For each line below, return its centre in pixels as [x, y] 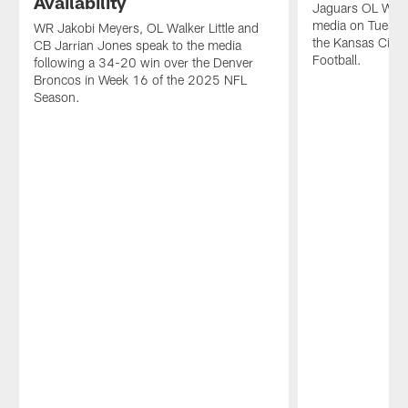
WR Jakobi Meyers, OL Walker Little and [146, 28]
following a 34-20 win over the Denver [143, 63]
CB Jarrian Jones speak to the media [137, 46]
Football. [337, 60]
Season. [56, 97]
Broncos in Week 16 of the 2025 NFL [140, 80]
